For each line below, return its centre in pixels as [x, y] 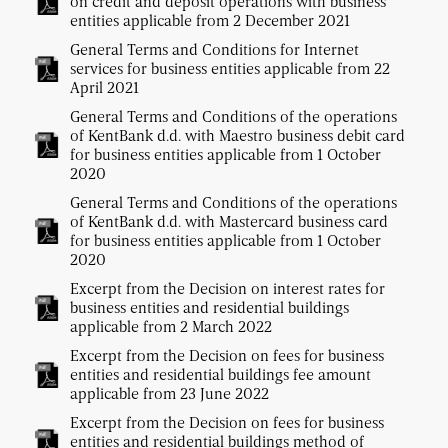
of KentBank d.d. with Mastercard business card [229, 221]
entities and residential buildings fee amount [220, 374]
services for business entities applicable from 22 [230, 68]
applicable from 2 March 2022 [171, 326]
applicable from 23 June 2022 [169, 393]
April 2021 [104, 87]
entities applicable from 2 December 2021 [210, 20]
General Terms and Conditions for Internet [214, 49]
